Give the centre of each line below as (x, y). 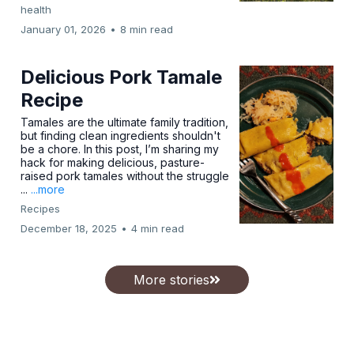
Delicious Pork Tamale (121, 77)
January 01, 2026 (63, 29)
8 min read (147, 29)
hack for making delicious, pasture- (113, 162)
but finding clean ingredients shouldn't (121, 136)
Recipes (40, 209)
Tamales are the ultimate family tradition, (124, 122)
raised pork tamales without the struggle (125, 176)
